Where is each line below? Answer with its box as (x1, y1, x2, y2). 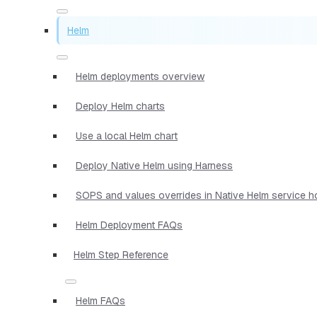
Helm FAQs (76, 294, 125, 307)
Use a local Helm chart (76, 129, 178, 142)
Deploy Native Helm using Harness (76, 158, 233, 172)
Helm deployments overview (76, 69, 204, 83)
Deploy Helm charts (76, 99, 165, 113)
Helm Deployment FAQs (76, 218, 183, 231)
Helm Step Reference (74, 248, 168, 261)
